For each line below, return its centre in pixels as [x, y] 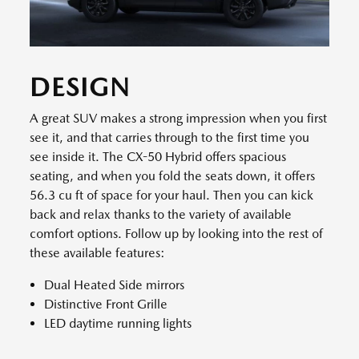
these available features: [97, 252]
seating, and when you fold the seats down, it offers [172, 175]
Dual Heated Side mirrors [114, 284]
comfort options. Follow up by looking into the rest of [176, 233]
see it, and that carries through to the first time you [169, 137]
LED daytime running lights [118, 323]
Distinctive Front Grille [106, 304]
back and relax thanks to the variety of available [161, 214]
